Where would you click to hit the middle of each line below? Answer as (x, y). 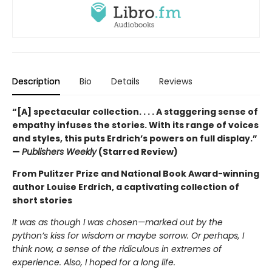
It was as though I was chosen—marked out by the (117, 222)
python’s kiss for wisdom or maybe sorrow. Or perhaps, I (128, 235)
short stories (42, 200)
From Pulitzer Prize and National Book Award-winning (136, 173)
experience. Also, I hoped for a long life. (94, 262)
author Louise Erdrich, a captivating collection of (126, 187)
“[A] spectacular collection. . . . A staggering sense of (135, 111)
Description (36, 81)
